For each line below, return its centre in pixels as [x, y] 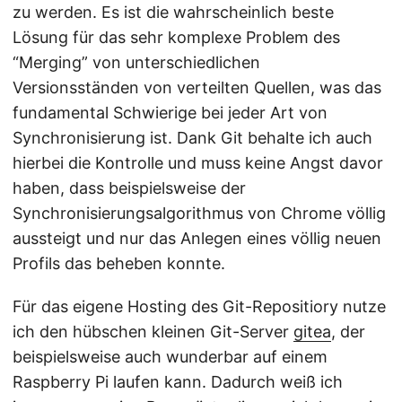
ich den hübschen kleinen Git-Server [153, 331]
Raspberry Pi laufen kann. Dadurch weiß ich [178, 381]
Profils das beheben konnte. [119, 263]
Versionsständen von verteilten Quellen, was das [197, 87]
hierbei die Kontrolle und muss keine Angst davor [198, 162]
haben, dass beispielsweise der [129, 188]
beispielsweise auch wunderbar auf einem [170, 356]
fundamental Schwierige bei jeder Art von [170, 112]
